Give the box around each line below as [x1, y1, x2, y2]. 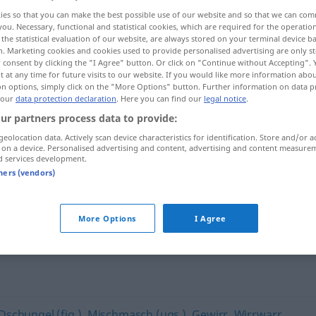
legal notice [204, 93, 246, 104]
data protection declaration [16, 93, 116, 104]
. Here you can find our [116, 93, 204, 104]
